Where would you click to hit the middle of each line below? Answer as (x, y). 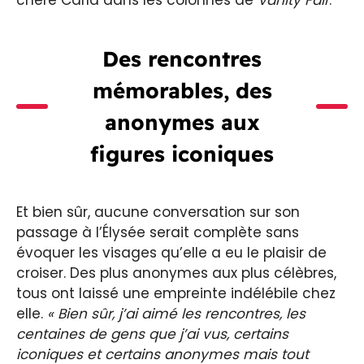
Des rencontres (182, 58)
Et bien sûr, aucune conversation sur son (158, 212)
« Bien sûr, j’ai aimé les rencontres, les (176, 313)
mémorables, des (182, 90)
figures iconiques (182, 154)
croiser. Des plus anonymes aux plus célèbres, (176, 273)
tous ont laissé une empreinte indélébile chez (176, 293)
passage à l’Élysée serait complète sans (158, 232)
